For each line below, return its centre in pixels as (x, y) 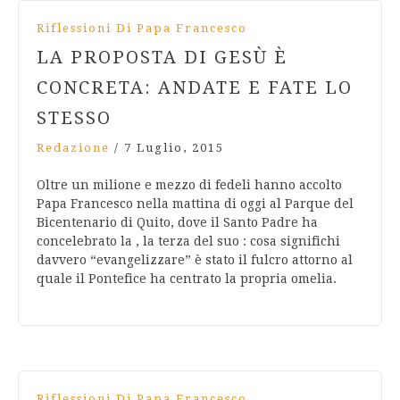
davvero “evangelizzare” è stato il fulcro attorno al (195, 260)
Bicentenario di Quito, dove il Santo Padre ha (177, 223)
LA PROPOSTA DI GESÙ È (162, 58)
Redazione (73, 148)
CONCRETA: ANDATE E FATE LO (195, 88)
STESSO (74, 118)
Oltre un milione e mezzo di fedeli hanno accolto (189, 185)
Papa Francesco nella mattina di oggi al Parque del (195, 204)
